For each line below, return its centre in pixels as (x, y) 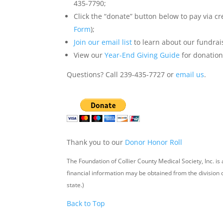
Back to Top (86, 203)
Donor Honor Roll (154, 142)
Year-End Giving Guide (142, 55)
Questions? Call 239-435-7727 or (121, 74)
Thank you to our (96, 142)
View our (89, 55)
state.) (76, 185)
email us (190, 74)
